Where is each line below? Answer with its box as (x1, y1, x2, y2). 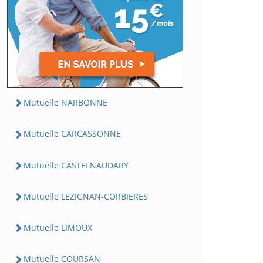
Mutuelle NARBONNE (23, 97, 107, 108)
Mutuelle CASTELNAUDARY (23, 159, 129, 171)
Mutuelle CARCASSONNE (23, 128, 121, 140)
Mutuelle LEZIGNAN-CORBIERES (23, 190, 148, 202)
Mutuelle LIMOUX (23, 222, 92, 233)
